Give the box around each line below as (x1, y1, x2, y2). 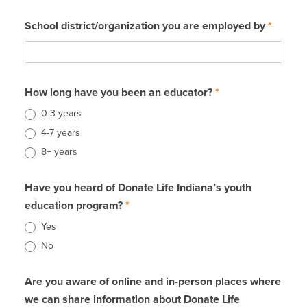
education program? (25, 197, 125, 214)
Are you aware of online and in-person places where (25, 273, 281, 290)
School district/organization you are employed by (25, 18, 268, 34)
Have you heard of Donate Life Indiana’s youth (25, 180, 251, 196)
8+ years (38, 145, 77, 160)
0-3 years (38, 106, 82, 121)
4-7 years (38, 125, 80, 140)
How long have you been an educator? (25, 84, 215, 101)
